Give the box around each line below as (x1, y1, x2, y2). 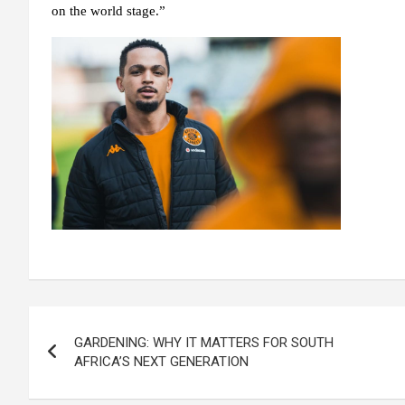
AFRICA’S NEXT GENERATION (74, 353, 249, 371)
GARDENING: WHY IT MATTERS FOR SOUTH (74, 334, 334, 352)
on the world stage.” (52, 4, 165, 18)
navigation (28, 346, 162, 376)
